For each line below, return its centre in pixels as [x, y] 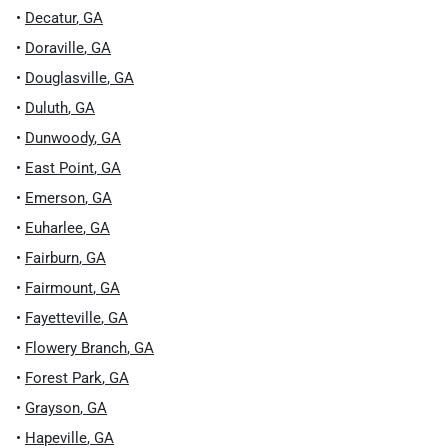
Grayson [52, 408]
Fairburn [52, 258]
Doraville [54, 48]
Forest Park [63, 378]
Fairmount [59, 288]
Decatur [50, 18]
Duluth [46, 108]
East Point [59, 168]
